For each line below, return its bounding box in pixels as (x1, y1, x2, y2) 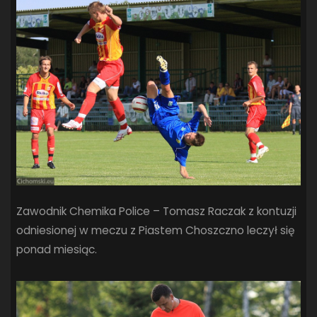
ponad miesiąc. (16, 241, 98, 257)
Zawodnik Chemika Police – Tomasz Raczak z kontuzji (16, 203, 297, 219)
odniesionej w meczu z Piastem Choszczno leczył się (16, 222, 296, 238)
